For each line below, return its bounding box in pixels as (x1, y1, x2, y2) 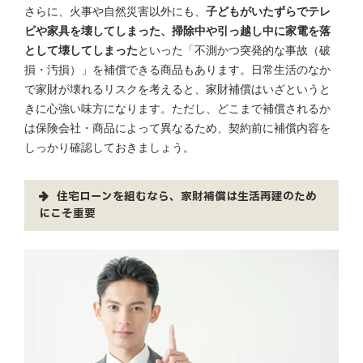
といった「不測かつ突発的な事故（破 (138, 45, 331, 58)
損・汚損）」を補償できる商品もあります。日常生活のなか (24, 64, 331, 77)
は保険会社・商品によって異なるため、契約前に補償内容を (24, 122, 331, 135)
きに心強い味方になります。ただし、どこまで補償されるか (24, 103, 331, 116)
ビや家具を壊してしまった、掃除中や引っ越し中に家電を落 (24, 25, 331, 38)
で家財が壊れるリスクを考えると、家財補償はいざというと (24, 83, 331, 96)
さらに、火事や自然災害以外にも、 (24, 6, 206, 19)
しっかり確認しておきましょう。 (24, 142, 194, 155)
